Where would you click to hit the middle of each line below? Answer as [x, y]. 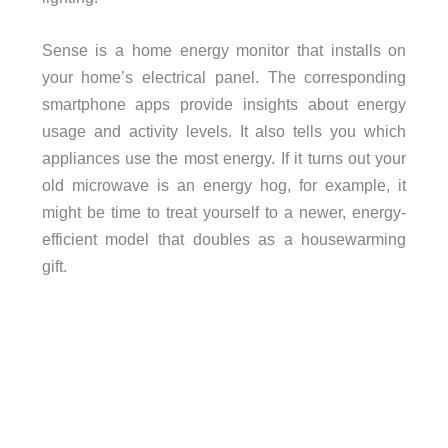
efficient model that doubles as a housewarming [224, 239]
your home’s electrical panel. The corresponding [224, 77]
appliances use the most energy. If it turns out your [224, 158]
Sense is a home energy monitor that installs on [224, 50]
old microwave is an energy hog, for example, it [224, 185]
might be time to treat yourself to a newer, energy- [224, 212]
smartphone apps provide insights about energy [224, 104]
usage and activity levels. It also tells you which [224, 131]
